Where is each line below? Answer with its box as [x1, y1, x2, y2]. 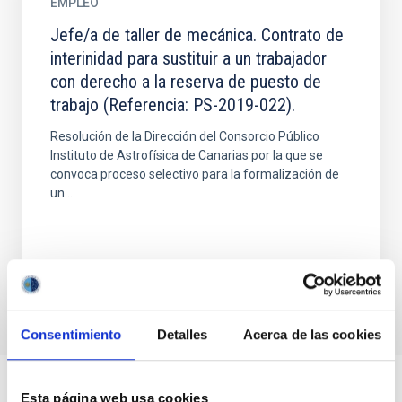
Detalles [156, 326, 208, 342]
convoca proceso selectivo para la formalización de [50, 167, 339, 181]
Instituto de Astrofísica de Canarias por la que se [50, 148, 323, 162]
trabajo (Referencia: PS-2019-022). [50, 94, 295, 116]
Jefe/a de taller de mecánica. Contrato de [50, 24, 344, 46]
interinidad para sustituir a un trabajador [50, 48, 327, 69]
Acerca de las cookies [242, 326, 381, 342]
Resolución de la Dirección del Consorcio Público [50, 129, 319, 144]
